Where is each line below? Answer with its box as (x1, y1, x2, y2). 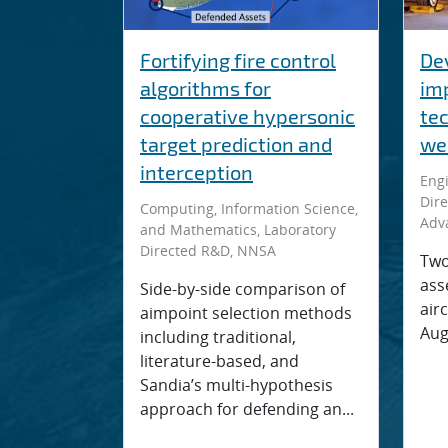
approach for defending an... (140, 398, 354, 420)
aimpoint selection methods (140, 302, 352, 324)
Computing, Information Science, (140, 199, 358, 218)
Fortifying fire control (140, 48, 336, 72)
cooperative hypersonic (140, 104, 355, 128)
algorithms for (140, 76, 271, 100)
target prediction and (140, 132, 332, 156)
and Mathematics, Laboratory (140, 220, 336, 239)
